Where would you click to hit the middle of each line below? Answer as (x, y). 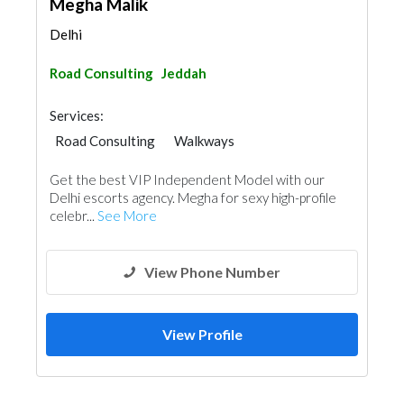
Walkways (204, 141)
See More (127, 216)
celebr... (73, 216)
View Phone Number (212, 272)
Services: (77, 115)
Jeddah (184, 73)
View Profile (202, 334)
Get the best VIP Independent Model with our (187, 179)
